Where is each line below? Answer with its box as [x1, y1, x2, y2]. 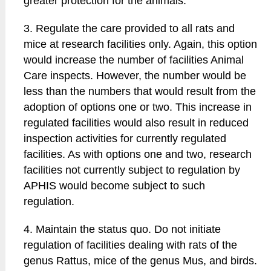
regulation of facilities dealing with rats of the [24, 239, 238, 251]
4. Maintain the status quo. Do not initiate [24, 223, 221, 235]
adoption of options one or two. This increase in [24, 101, 252, 113]
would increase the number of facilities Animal [24, 54, 244, 66]
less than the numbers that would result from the [24, 85, 256, 97]
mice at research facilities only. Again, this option [24, 38, 258, 50]
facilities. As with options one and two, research [24, 148, 252, 160]
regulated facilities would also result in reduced [24, 117, 249, 129]
